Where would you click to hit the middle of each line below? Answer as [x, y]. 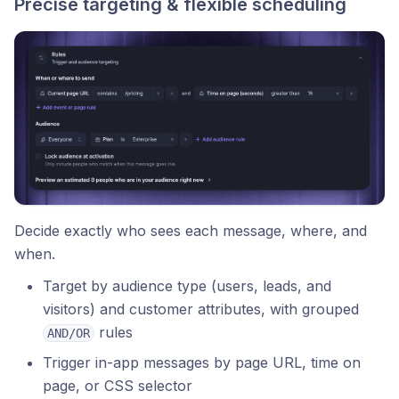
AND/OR [69, 334]
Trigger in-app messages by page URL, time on [202, 363]
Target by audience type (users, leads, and [187, 286]
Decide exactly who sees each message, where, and [191, 231]
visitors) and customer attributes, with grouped [201, 309]
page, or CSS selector [118, 386]
